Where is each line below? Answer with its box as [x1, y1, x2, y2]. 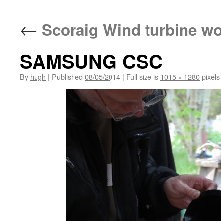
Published [52, 72, 83, 82]
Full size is [124, 72, 160, 82]
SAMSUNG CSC [20, 47, 163, 74]
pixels [200, 72, 220, 82]
